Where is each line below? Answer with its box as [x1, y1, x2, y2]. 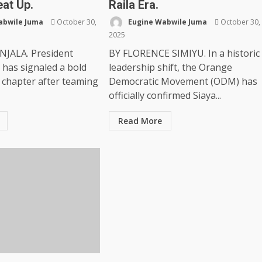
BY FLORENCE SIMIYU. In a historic [108, 47, 260, 60]
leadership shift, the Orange [108, 61, 232, 74]
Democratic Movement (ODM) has [108, 75, 257, 88]
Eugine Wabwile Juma [126, 16, 207, 27]
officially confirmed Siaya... [108, 89, 221, 102]
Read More [118, 115, 162, 126]
